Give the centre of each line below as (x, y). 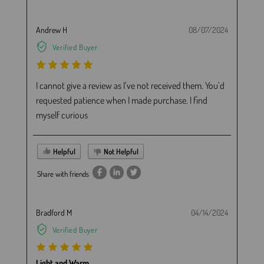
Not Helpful (120, 151)
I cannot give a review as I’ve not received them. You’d (130, 85)
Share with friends (63, 174)
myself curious (62, 115)
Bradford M (54, 212)
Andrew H (51, 30)
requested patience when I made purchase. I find (121, 100)
